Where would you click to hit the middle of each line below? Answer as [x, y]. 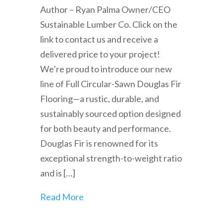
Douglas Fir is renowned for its [99, 143]
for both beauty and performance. [105, 128]
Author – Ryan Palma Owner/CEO [105, 9]
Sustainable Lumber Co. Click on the [109, 24]
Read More [62, 197]
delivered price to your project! [100, 54]
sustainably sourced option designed [110, 113]
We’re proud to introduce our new [106, 69]
